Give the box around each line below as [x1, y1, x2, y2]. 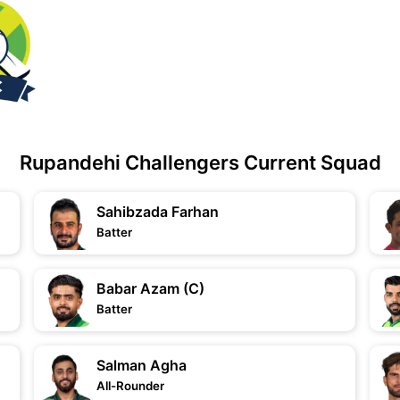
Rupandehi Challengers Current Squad [19, 151, 381, 174]
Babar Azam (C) [96, 279, 205, 297]
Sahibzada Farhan [96, 203, 220, 221]
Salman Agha [96, 356, 187, 374]
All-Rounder [96, 379, 165, 393]
